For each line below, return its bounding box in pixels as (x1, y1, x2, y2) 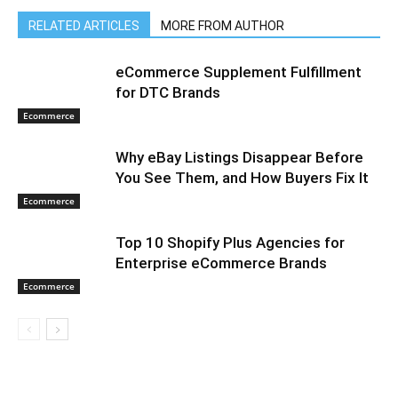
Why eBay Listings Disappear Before (115, 148, 363, 167)
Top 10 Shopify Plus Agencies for (115, 234, 345, 252)
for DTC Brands (115, 84, 220, 102)
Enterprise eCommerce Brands (115, 254, 327, 273)
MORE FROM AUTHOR (161, 19, 284, 34)
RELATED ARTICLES (28, 19, 139, 34)
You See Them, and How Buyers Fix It (115, 169, 369, 187)
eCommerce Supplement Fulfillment (115, 63, 362, 82)
